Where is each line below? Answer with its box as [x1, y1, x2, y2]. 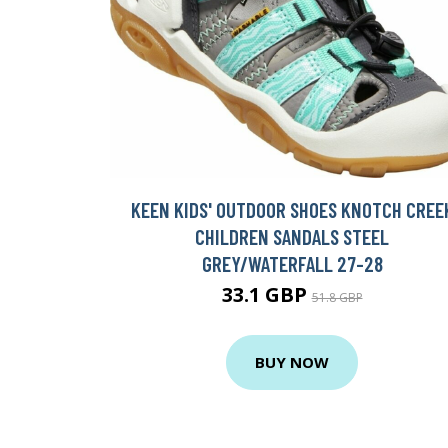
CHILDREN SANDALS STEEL [195, 223, 389, 249]
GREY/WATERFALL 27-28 [201, 250, 383, 276]
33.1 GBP [221, 280, 312, 308]
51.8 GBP [311, 288, 363, 306]
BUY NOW [255, 352, 329, 373]
